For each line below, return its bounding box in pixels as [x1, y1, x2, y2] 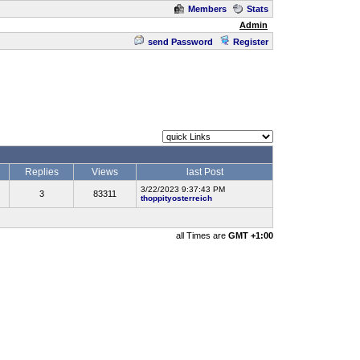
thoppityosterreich [141, 194, 212, 202]
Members [188, 4, 227, 14]
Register [233, 37, 268, 47]
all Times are [176, 231, 228, 240]
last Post [186, 166, 223, 178]
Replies [24, 166, 59, 178]
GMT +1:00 [228, 231, 273, 240]
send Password [148, 37, 213, 47]
